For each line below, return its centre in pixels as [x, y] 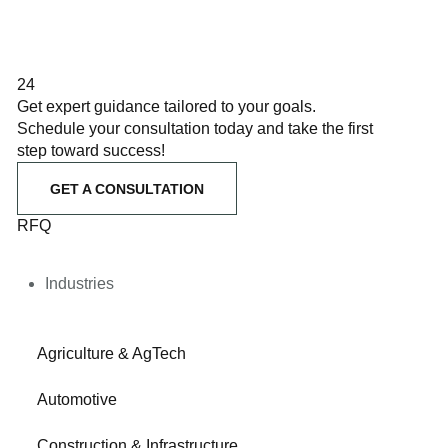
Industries [79, 283]
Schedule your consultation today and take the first [195, 128]
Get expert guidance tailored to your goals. [167, 106]
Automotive [77, 399]
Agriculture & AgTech [112, 353]
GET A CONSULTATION [127, 188]
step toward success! [91, 150]
